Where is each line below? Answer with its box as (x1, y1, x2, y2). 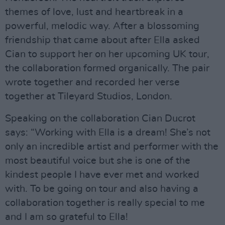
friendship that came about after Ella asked (5, 35, 200, 45)
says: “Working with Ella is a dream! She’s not (5, 127, 210, 138)
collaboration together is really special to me (5, 197, 205, 208)
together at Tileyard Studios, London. (5, 91, 172, 101)
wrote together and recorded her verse (5, 77, 180, 87)
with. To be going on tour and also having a (5, 183, 198, 194)
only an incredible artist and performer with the (5, 141, 218, 152)
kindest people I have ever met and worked (5, 169, 199, 180)
